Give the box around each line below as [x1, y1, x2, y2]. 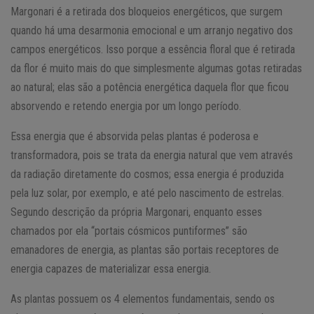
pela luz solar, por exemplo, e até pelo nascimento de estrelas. [11, 186, 284, 200]
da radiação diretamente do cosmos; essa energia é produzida [11, 167, 284, 181]
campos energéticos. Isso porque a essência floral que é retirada [11, 42, 295, 56]
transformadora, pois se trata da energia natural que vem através [11, 148, 293, 162]
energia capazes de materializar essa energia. [11, 261, 211, 275]
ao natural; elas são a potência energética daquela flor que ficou [11, 80, 289, 94]
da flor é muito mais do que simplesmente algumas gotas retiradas [11, 61, 302, 75]
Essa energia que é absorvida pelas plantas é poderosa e [11, 129, 259, 143]
